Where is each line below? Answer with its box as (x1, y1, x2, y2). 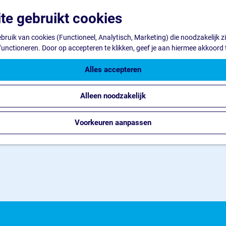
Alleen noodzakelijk (80, 91, 146, 100)
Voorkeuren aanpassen (75, 118, 151, 127)
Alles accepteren (85, 65, 141, 74)
